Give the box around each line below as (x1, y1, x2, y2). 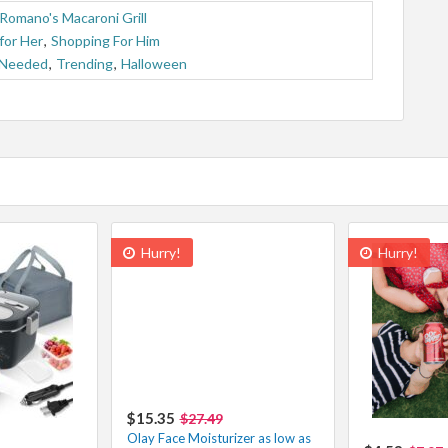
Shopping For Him (51, 31, 160, 49)
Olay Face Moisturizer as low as (126, 429, 311, 446)
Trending (56, 54, 113, 72)
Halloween (121, 54, 187, 72)
